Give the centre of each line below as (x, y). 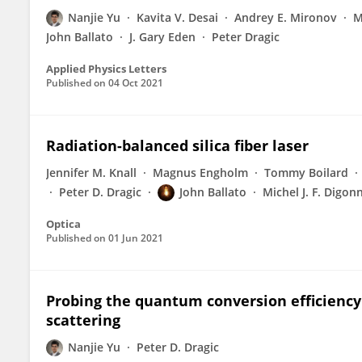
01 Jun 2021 (136, 238)
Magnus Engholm (200, 173)
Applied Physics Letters (106, 69)
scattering (83, 320)
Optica (63, 224)
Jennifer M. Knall (91, 173)
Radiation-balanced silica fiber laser (177, 145)
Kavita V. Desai (177, 17)
